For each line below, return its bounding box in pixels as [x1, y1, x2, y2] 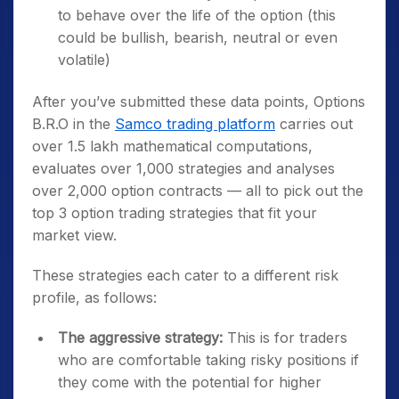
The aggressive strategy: [58, 328, 223, 346]
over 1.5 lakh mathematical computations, [32, 136, 313, 155]
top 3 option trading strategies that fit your [32, 203, 317, 222]
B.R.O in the [32, 114, 115, 133]
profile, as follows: [32, 288, 157, 306]
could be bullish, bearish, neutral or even [58, 28, 338, 46]
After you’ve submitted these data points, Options [32, 92, 365, 110]
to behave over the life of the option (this [58, 5, 336, 24]
